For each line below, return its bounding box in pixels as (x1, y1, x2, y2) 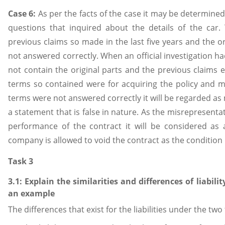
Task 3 (8, 156, 33, 167)
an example (8, 188, 55, 199)
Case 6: (8, 8, 38, 20)
